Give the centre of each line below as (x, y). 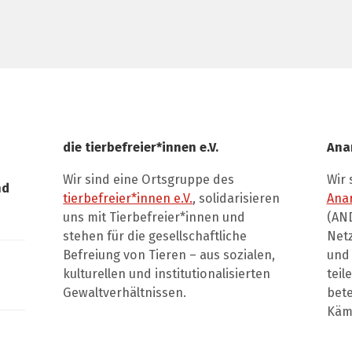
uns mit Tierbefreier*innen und (154, 217)
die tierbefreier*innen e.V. (141, 147)
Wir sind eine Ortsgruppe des (149, 179)
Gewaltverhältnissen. (125, 292)
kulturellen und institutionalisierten (167, 273)
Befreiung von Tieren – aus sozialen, (169, 255)
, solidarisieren (236, 198)
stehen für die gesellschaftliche (155, 236)
